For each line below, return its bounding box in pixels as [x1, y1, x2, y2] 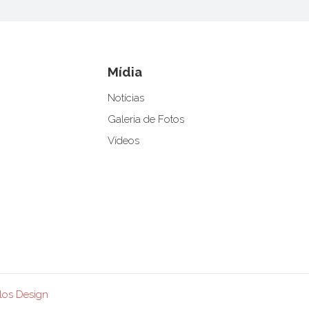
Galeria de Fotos [108, 113, 184, 126]
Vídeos [108, 134, 139, 148]
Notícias [108, 92, 144, 105]
